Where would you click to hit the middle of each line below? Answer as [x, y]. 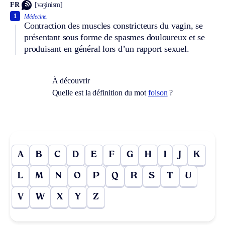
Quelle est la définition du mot [100, 92]
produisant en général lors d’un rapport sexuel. [107, 48]
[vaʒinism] [49, 5]
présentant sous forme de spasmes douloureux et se [115, 37]
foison [158, 92]
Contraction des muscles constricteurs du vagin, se [114, 25]
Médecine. [36, 16]
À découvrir [71, 80]
